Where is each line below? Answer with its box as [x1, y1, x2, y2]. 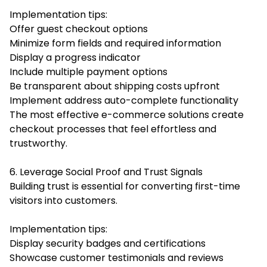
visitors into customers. [10, 193, 117, 207]
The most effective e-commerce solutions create [10, 107, 244, 122]
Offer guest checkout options [10, 21, 148, 36]
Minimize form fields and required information [10, 36, 221, 50]
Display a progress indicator [10, 50, 141, 64]
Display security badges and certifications [10, 236, 206, 250]
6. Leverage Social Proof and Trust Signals [10, 164, 203, 179]
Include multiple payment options [10, 64, 167, 79]
